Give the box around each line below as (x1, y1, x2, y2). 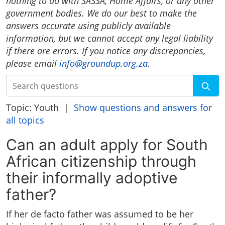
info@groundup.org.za (59, 57, 148, 70)
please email (6, 57, 59, 70)
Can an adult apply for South (6, 136, 208, 154)
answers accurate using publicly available (6, 20, 171, 32)
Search (6, 74, 36, 87)
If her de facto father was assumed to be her (6, 208, 193, 220)
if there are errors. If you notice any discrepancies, (6, 45, 205, 57)
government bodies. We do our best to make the (6, 7, 197, 20)
